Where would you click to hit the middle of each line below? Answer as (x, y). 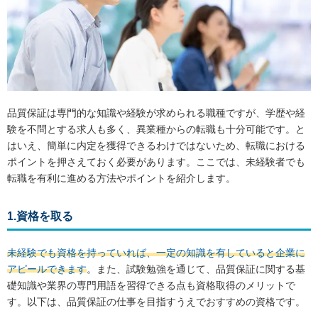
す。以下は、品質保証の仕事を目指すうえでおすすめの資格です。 (156, 301)
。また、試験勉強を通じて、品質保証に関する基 (196, 269)
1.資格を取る (40, 216)
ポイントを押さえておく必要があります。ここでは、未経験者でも (156, 161)
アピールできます (47, 269)
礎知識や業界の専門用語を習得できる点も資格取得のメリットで (151, 285)
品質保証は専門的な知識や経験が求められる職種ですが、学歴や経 (156, 113)
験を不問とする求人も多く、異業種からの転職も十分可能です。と (156, 129)
